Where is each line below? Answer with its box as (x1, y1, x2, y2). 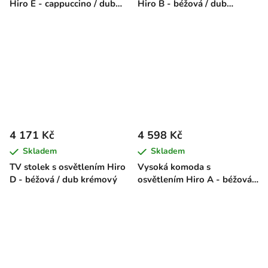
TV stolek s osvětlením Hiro (10, 160, 126, 173)
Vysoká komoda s (138, 160, 211, 173)
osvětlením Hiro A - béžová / (138, 173, 257, 185)
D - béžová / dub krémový (10, 173, 117, 185)
